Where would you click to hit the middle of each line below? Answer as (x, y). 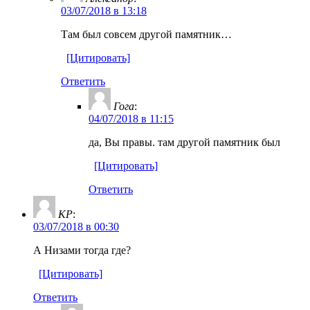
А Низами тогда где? (82, 250)
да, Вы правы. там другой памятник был (184, 142)
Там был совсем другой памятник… (146, 34)
